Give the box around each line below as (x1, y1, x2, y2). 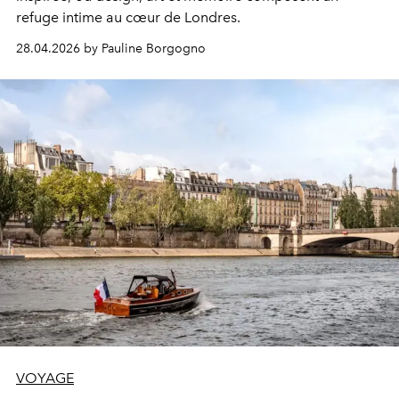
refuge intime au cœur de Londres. (16, 9, 240, 27)
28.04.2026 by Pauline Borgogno (16, 41, 206, 57)
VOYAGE (16, 370, 74, 387)
